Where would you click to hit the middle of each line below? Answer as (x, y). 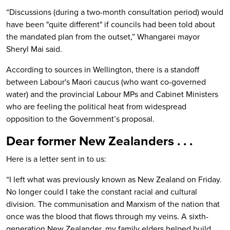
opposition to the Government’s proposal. (80, 119)
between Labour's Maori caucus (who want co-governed (106, 82)
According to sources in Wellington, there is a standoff (103, 69)
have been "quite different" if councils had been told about (111, 24)
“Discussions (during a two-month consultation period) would (115, 12)
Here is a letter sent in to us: (56, 159)
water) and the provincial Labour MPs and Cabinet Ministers (112, 94)
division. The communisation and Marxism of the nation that (113, 204)
